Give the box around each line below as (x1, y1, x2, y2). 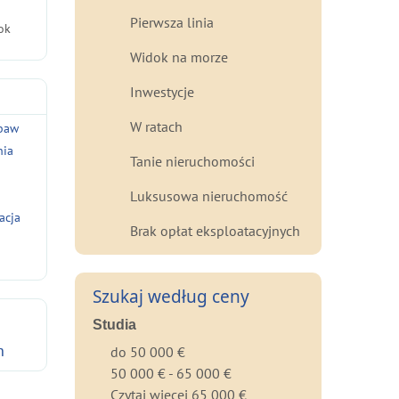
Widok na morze (129, 48, 228, 66)
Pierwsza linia (129, 13, 214, 31)
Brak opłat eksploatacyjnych (129, 222, 300, 240)
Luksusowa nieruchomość (129, 187, 288, 205)
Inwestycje (129, 83, 194, 101)
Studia (92, 317, 136, 332)
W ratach (129, 118, 183, 135)
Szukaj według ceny (92, 285, 249, 308)
